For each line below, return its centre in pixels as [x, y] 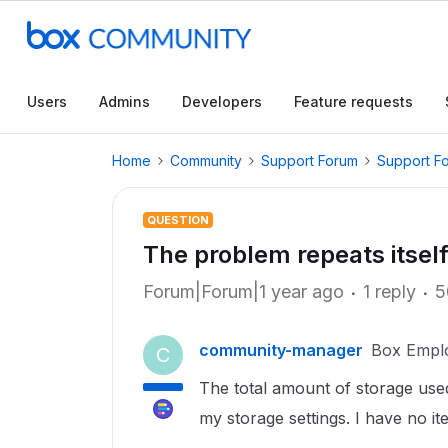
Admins [124, 101]
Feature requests [353, 101]
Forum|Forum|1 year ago [243, 291]
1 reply [389, 291]
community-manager [281, 350]
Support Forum [309, 160]
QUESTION [178, 220]
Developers [222, 101]
